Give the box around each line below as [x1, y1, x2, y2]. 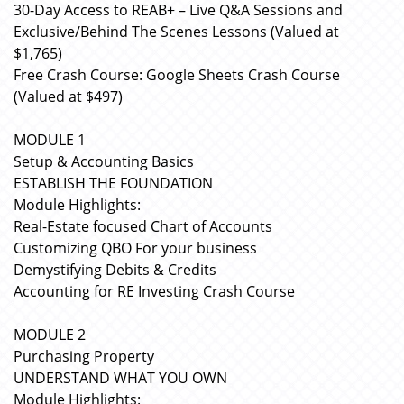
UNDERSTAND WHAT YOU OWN [14, 368, 227, 388]
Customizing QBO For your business [14, 238, 257, 258]
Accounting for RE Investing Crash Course [14, 281, 295, 301]
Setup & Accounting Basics [14, 151, 194, 171]
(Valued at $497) [14, 87, 123, 106]
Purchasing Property [14, 346, 154, 366]
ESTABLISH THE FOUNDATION [14, 173, 213, 193]
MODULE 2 [14, 325, 86, 344]
